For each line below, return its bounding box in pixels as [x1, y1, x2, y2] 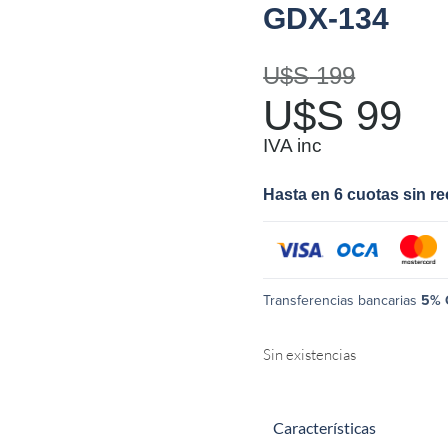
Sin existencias [263, 345, 357, 365]
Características [273, 417, 377, 437]
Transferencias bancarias [263, 292, 422, 310]
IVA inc [263, 134, 323, 156]
